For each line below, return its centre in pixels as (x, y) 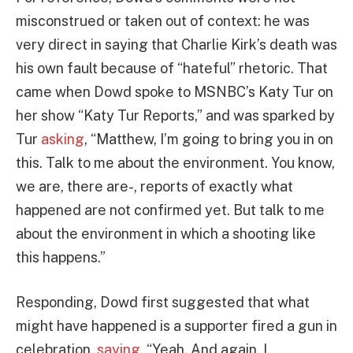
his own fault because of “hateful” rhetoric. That (172, 68)
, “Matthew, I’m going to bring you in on (209, 139)
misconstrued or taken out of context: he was (163, 20)
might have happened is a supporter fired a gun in (176, 326)
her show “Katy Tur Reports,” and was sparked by (175, 115)
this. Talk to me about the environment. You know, (175, 162)
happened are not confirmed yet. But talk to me (170, 210)
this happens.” (61, 257)
